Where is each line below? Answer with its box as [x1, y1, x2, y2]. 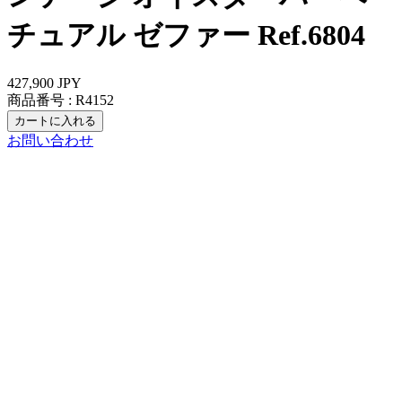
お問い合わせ [7, 132, 93, 148]
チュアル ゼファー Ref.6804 [7, 19, 365, 52]
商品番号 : [7, 92, 72, 108]
